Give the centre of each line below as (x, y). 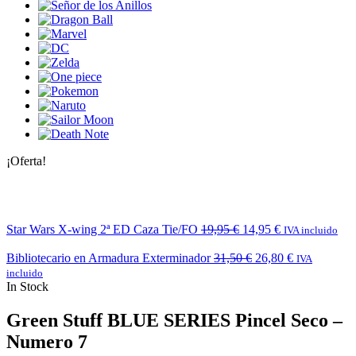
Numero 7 (47, 341)
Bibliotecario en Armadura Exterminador (108, 257)
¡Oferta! (26, 161)
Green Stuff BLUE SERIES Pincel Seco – (174, 320)
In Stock (27, 286)
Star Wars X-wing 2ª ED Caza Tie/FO (102, 229)
